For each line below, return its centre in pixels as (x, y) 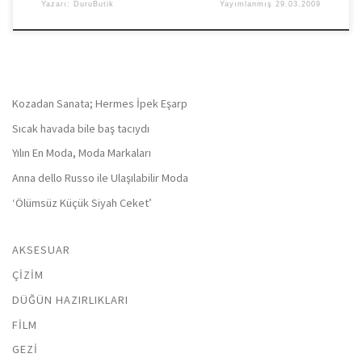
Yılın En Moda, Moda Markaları (82, 153)
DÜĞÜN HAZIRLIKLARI (70, 299)
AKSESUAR (41, 249)
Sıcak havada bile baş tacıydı (81, 128)
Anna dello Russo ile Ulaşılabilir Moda (100, 178)
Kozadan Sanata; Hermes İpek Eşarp (100, 103)
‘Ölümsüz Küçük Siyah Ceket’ (82, 203)
